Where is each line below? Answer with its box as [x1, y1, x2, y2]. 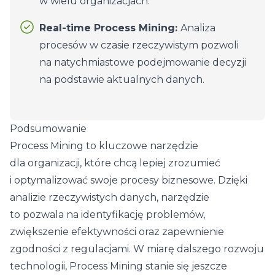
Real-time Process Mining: [39, 22, 180, 34]
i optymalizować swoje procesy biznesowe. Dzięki [10, 174, 247, 186]
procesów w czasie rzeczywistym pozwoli [39, 39, 239, 51]
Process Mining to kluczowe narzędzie [10, 140, 198, 152]
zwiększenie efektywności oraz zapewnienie [10, 226, 224, 238]
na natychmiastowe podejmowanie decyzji [39, 56, 246, 68]
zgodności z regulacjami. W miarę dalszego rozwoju [10, 243, 264, 255]
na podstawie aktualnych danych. [39, 74, 204, 85]
